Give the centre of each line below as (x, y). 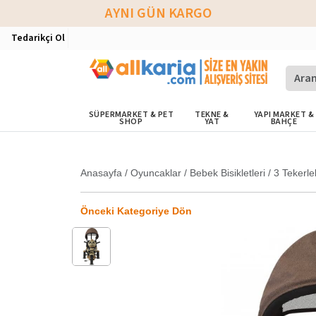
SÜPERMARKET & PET (131, 115)
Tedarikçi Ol (38, 38)
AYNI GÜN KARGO (158, 13)
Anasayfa (101, 173)
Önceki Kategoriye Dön (136, 211)
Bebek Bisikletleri (227, 173)
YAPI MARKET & (284, 115)
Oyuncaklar (156, 173)
